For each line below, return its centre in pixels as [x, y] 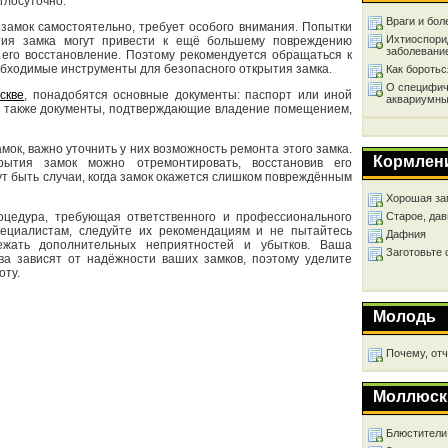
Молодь [404, 316]
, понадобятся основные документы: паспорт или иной [188, 95]
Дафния [406, 234]
